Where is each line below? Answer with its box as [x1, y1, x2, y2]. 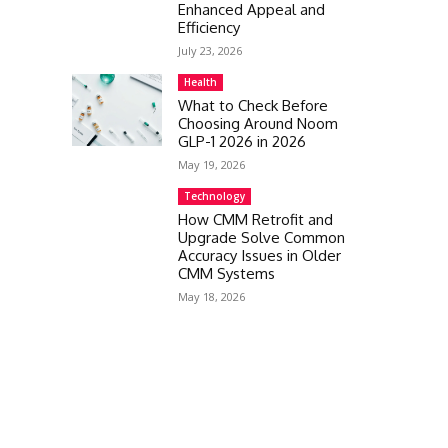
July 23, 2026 [178, 43, 242, 59]
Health [184, 75, 217, 90]
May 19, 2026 [178, 157, 245, 173]
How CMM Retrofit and [178, 210, 333, 230]
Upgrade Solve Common [178, 228, 345, 248]
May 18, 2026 [178, 289, 245, 305]
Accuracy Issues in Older [178, 246, 341, 266]
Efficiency [178, 18, 240, 38]
